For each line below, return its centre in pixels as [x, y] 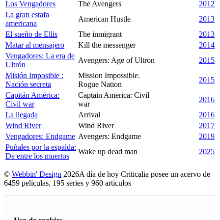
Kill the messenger [107, 45]
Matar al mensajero [35, 45]
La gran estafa [27, 14]
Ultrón [15, 64]
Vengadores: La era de [40, 55]
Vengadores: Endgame [40, 136]
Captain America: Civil [114, 95]
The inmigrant [100, 34]
